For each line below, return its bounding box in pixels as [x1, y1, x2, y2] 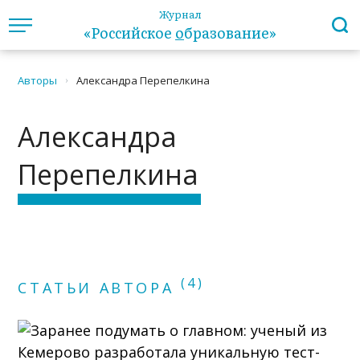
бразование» [184, 22, 276, 43]
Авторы [18, 73, 58, 88]
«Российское [84, 22, 175, 43]
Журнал [158, 6, 202, 22]
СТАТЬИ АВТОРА [18, 278, 181, 298]
